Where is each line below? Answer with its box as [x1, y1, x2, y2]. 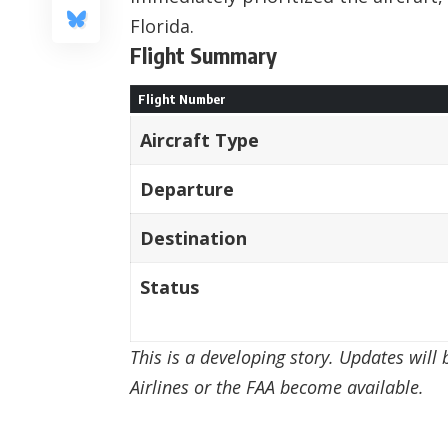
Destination [140, 225, 247, 250]
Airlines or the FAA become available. [130, 374, 424, 399]
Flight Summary [130, 40, 277, 69]
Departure [140, 176, 234, 201]
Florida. [130, 13, 194, 38]
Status [140, 274, 199, 299]
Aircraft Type [140, 127, 259, 152]
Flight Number [137, 90, 226, 107]
